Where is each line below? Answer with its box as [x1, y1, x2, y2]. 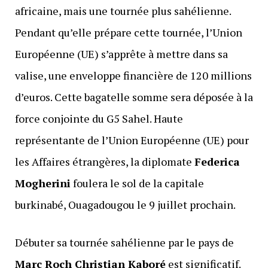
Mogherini [14, 176, 71, 191]
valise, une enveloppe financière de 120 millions [14, 68, 252, 83]
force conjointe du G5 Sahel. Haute [14, 111, 183, 126]
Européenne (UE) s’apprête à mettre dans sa [14, 47, 228, 62]
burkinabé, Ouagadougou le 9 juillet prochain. [14, 197, 236, 212]
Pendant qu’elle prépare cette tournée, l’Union [14, 25, 242, 40]
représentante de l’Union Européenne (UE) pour [14, 133, 249, 148]
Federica [194, 154, 240, 169]
